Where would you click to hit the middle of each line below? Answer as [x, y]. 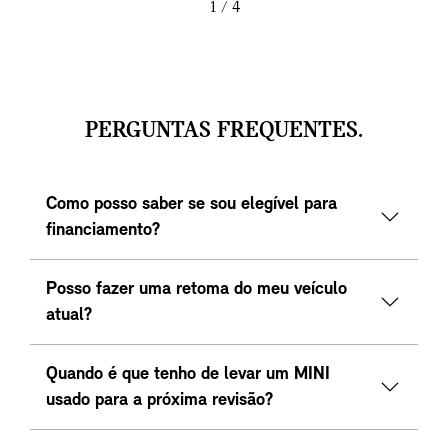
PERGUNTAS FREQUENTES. [224, 131]
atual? [69, 316]
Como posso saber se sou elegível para [191, 205]
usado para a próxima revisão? [159, 401]
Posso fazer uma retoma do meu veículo [196, 290]
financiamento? [103, 231]
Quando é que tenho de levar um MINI [188, 375]
